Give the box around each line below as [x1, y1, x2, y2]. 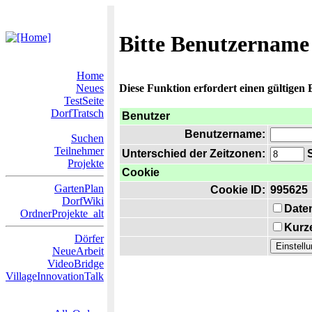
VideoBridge [47, 258, 104, 270]
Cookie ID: [210, 184, 265, 196]
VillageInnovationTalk [6, 270, 104, 282]
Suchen [71, 132, 104, 144]
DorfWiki [62, 195, 104, 207]
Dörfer [75, 233, 104, 244]
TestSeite [64, 95, 104, 107]
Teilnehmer [54, 145, 104, 157]
